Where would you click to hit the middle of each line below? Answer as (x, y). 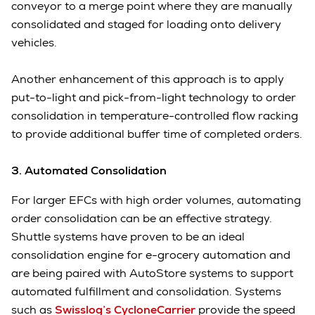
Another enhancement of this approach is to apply (148, 79)
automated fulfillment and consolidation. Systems (146, 292)
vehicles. (34, 43)
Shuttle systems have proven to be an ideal (128, 237)
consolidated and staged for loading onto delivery (146, 25)
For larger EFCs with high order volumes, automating (156, 200)
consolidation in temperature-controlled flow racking (155, 116)
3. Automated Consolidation (89, 171)
